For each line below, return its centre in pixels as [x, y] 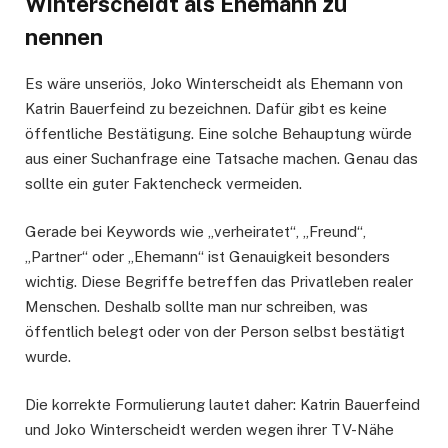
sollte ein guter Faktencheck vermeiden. [163, 184]
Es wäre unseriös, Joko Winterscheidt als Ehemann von [214, 84]
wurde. [48, 357]
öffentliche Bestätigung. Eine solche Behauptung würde [218, 134]
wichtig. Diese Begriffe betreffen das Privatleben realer [219, 282]
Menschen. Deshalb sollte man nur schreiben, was [196, 307]
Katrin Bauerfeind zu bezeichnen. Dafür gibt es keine [206, 109]
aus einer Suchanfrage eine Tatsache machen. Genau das [221, 159]
